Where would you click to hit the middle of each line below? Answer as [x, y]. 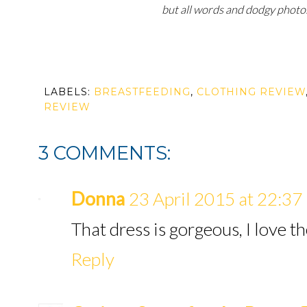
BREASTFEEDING [142, 91]
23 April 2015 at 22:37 [216, 198]
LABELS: [69, 91]
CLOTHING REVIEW [251, 91]
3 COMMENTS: [105, 153]
